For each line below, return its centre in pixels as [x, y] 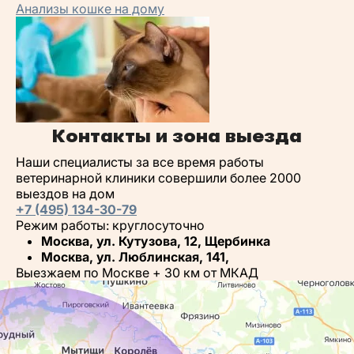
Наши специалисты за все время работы [140, 162]
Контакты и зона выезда [177, 136]
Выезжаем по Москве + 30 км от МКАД [137, 272]
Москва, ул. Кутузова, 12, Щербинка [156, 241]
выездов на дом [65, 193]
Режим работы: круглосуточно [110, 225]
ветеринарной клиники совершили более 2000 [158, 177]
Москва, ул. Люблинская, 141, [135, 256]
